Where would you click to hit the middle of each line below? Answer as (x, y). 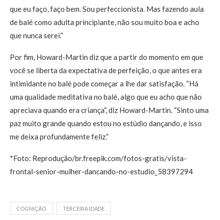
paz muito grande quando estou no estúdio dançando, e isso (106, 123)
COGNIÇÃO (31, 208)
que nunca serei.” (36, 35)
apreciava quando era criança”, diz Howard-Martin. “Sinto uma (109, 110)
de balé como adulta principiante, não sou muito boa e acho (105, 22)
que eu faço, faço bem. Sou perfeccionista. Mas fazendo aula (107, 9)
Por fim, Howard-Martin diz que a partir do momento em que (107, 57)
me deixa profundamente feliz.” (59, 137)
